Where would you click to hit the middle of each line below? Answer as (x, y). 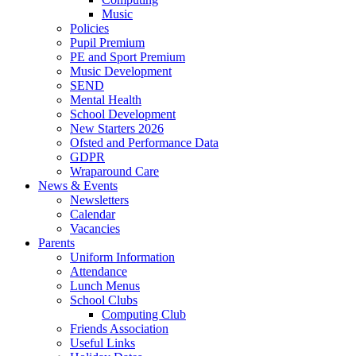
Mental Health (106, 100)
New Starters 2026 (117, 129)
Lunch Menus (105, 286)
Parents (56, 243)
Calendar (93, 215)
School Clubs (104, 300)
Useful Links (103, 343)
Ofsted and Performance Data (144, 143)
